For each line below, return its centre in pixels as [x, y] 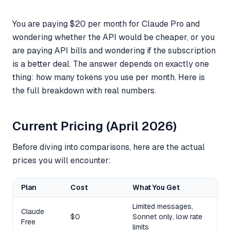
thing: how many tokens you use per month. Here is [109, 77]
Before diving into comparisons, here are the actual [109, 147]
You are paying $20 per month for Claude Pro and [106, 24]
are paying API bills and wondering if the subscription [114, 51]
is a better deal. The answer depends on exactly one [111, 64]
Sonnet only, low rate [167, 217]
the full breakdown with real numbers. [84, 91]
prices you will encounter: [62, 160]
